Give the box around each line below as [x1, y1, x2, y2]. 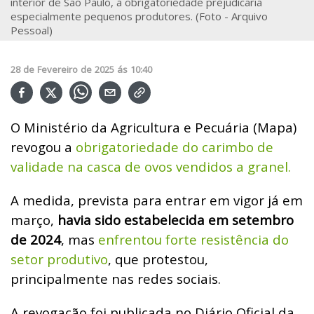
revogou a [11, 137, 76, 156]
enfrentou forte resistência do [98, 230, 289, 248]
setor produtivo [11, 250, 108, 268]
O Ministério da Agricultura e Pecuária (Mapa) [11, 118, 296, 136]
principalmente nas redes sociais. [11, 269, 221, 287]
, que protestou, [108, 250, 208, 268]
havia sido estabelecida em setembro [54, 210, 294, 228]
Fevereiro [37, 62, 78, 76]
